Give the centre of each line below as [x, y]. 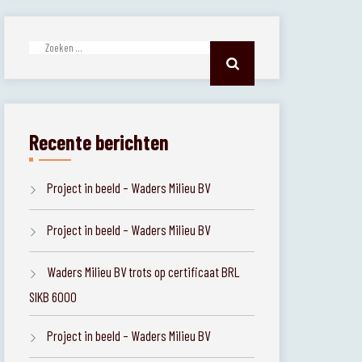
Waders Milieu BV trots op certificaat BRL [143, 271]
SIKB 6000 [53, 297]
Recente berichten [99, 142]
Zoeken [49, 51]
